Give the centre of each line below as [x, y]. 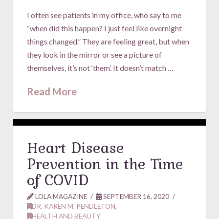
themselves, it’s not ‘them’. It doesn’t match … [100, 67]
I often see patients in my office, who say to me [104, 15]
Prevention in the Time [105, 163]
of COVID [58, 179]
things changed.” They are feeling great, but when [108, 41]
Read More [52, 91]
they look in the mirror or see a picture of [95, 54]
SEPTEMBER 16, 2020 [136, 196]
